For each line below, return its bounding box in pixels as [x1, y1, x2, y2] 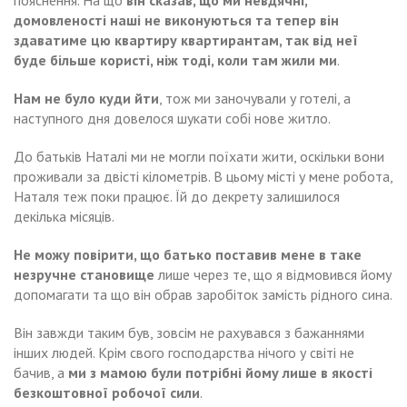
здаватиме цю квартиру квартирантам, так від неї [14, 30, 358, 49]
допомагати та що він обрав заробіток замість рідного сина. [14, 284, 392, 303]
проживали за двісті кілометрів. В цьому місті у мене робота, [14, 166, 392, 185]
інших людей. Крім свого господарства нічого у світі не [14, 342, 354, 362]
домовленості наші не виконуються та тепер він [14, 10, 339, 29]
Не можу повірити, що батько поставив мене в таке [14, 244, 362, 263]
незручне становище [14, 264, 154, 283]
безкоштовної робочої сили [14, 382, 200, 402]
